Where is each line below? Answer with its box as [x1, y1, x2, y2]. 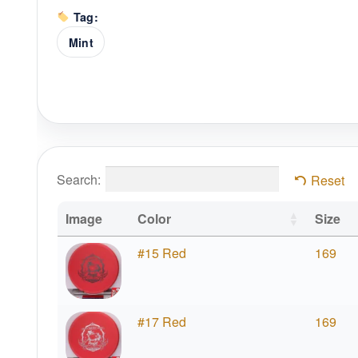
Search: [57, 169, 101, 189]
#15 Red [137, 244, 186, 263]
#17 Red [137, 312, 186, 332]
